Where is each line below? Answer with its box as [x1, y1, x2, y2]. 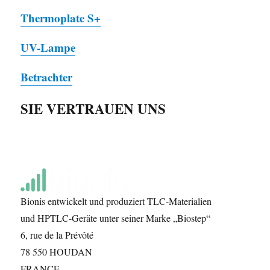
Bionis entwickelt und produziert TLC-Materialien [20, 195, 212, 208]
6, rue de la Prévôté [20, 228, 94, 242]
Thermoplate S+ [20, 10, 101, 27]
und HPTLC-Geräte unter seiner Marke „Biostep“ [20, 212, 211, 225]
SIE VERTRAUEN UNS [20, 98, 166, 119]
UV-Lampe [20, 39, 76, 56]
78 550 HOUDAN [20, 245, 93, 259]
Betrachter [20, 69, 73, 86]
